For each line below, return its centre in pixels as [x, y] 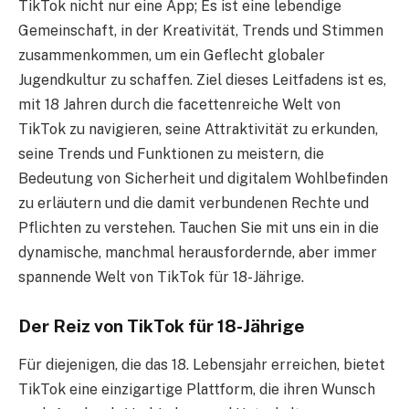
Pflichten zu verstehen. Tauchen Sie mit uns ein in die [199, 228]
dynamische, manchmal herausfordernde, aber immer [198, 253]
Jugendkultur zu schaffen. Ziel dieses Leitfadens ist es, [202, 80]
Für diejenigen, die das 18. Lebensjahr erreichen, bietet [202, 364]
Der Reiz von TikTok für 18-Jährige [162, 326]
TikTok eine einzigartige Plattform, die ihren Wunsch [197, 389]
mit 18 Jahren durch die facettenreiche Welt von [179, 105]
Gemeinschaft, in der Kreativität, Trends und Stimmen [201, 31]
